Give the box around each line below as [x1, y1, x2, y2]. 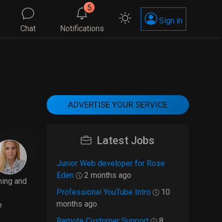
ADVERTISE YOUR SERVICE [67, 100, 167, 110]
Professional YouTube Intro [56, 187, 151, 197]
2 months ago [82, 170, 131, 180]
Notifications [60, 24, 105, 33]
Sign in [157, 16, 182, 25]
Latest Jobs [96, 134, 155, 147]
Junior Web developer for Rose [56, 159, 165, 168]
